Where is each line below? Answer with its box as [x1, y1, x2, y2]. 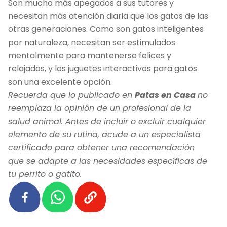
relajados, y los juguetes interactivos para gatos [8, 62, 197, 74]
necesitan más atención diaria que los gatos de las [8, 10, 208, 22]
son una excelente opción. [8, 75, 114, 88]
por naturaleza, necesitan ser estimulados [8, 36, 175, 48]
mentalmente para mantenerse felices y [8, 49, 171, 61]
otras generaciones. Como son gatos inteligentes [8, 23, 204, 35]
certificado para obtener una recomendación [8, 141, 195, 154]
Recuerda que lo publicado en [8, 89, 135, 101]
